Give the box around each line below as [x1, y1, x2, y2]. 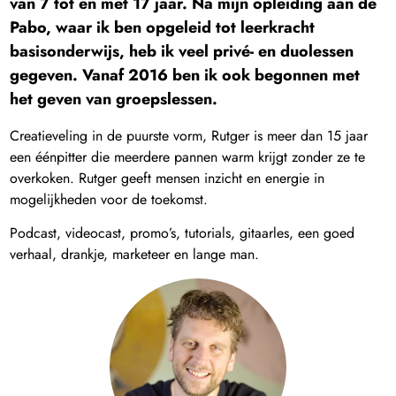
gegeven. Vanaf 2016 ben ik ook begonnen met [10, 64, 361, 87]
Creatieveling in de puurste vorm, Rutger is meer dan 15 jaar [10, 126, 369, 146]
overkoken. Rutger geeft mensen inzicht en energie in [10, 168, 325, 188]
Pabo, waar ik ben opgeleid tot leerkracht [10, 16, 316, 39]
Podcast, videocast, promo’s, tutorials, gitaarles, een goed [10, 223, 355, 244]
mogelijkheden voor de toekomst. [10, 189, 209, 209]
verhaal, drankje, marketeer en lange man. [10, 244, 260, 265]
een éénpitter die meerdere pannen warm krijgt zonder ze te [10, 147, 366, 167]
